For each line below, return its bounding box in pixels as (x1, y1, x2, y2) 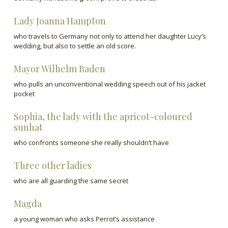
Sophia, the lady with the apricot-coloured (13, 110, 192, 123)
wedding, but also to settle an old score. (13, 41, 136, 50)
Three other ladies (13, 159, 92, 172)
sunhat (13, 121, 43, 133)
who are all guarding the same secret (13, 176, 128, 185)
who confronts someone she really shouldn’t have (13, 138, 169, 147)
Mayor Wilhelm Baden (13, 63, 105, 75)
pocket (13, 89, 35, 98)
